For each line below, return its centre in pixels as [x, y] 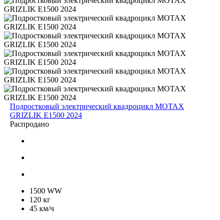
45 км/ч [42, 208]
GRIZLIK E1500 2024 [46, 115]
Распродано [29, 124]
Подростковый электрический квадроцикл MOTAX [97, 106]
